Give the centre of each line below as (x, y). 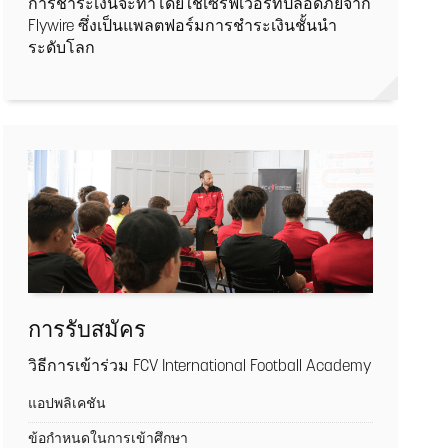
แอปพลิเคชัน (67, 405)
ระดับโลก (62, 48)
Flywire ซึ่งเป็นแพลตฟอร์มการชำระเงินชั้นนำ (183, 26)
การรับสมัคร (87, 327)
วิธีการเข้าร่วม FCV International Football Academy (200, 367)
